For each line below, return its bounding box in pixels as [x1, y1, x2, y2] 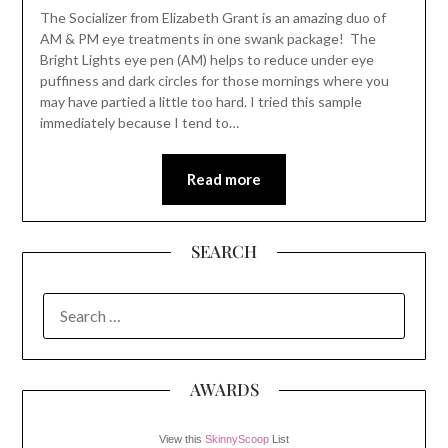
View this [159, 432, 205, 445]
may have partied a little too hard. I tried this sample [39, 92, 362, 110]
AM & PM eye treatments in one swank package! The [39, 29, 376, 47]
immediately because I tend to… [39, 113, 239, 131]
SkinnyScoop [205, 432, 269, 445]
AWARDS [189, 377, 259, 400]
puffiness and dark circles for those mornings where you [39, 71, 389, 89]
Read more [187, 169, 261, 188]
